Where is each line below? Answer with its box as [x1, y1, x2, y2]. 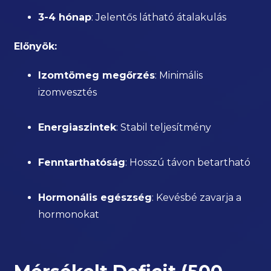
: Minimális [155, 70, 203, 81]
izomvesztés [38, 87, 97, 98]
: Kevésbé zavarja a [152, 192, 242, 203]
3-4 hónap [38, 11, 92, 23]
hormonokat [38, 209, 100, 220]
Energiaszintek [38, 122, 117, 133]
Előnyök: [14, 41, 57, 52]
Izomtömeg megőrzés [38, 70, 155, 81]
